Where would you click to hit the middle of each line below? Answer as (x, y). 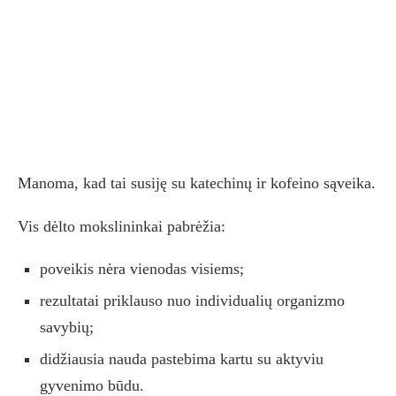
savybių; (67, 327)
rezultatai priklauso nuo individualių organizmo (192, 301)
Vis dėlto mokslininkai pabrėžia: (122, 227)
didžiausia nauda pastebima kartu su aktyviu (182, 359)
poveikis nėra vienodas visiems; (142, 269)
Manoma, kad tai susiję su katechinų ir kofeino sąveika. (197, 183)
